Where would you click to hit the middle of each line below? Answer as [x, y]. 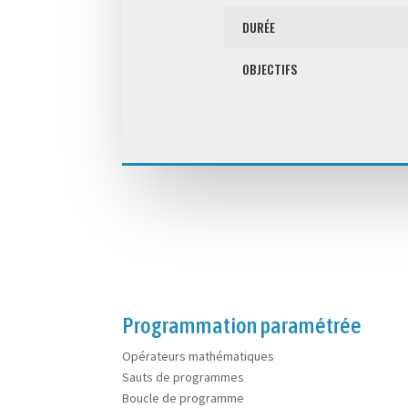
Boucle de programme [184, 398]
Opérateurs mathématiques [199, 356]
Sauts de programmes [184, 377]
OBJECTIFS [269, 69]
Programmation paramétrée [242, 325]
